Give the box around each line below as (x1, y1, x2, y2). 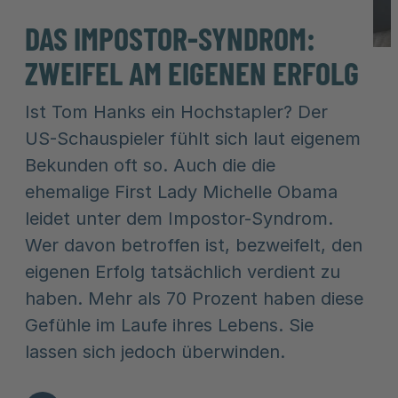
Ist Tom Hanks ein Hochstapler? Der (25, 101, 328, 123)
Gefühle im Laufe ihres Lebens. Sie (25, 314, 314, 336)
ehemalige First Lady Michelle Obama (25, 181, 338, 203)
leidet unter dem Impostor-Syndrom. (25, 208, 333, 229)
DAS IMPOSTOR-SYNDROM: (25, 19, 315, 57)
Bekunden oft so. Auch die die (25, 155, 275, 176)
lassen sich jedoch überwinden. (25, 341, 285, 362)
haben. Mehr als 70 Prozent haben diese (25, 288, 363, 309)
